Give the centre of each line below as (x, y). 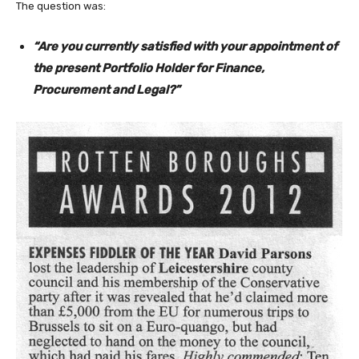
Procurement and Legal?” (107, 89)
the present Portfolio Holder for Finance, (149, 68)
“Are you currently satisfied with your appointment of (185, 46)
